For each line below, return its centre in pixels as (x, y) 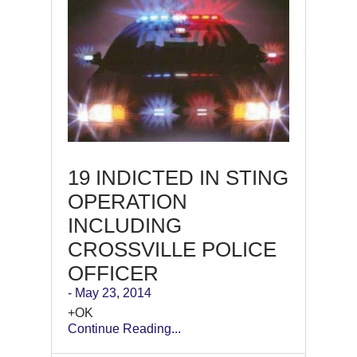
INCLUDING (125, 225)
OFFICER (113, 273)
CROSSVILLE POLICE (172, 249)
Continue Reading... (124, 328)
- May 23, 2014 (110, 292)
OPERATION (127, 201)
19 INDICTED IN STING (178, 177)
